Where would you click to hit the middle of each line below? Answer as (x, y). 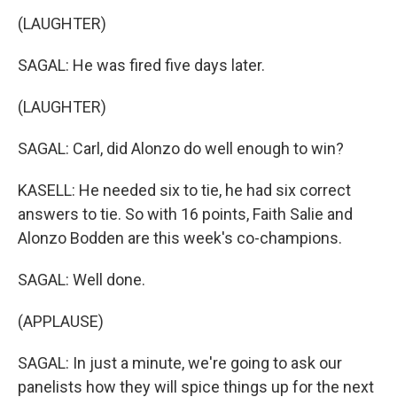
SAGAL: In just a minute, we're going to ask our (180, 363)
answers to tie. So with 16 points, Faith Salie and (185, 214)
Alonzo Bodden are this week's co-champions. (180, 238)
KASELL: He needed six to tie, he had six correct (184, 190)
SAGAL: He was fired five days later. (141, 65)
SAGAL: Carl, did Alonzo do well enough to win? (181, 148)
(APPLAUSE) (61, 321)
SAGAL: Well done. (82, 280)
